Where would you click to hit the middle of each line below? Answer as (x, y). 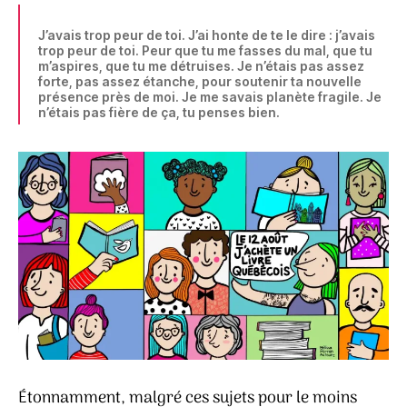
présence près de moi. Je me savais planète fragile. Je (210, 96)
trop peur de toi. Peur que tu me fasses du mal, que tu (205, 50)
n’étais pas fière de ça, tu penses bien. (159, 112)
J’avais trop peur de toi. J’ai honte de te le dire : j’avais (207, 35)
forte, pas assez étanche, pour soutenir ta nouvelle (200, 81)
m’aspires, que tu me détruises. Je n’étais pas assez (201, 65)
